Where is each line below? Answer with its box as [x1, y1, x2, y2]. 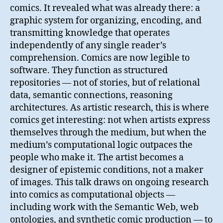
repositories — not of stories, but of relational [10, 77, 200, 89]
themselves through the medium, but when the [10, 127, 207, 138]
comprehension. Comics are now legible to [10, 52, 190, 64]
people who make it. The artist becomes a [10, 152, 184, 163]
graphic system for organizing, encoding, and [10, 15, 202, 26]
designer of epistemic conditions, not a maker [10, 164, 203, 176]
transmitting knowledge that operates [10, 27, 170, 39]
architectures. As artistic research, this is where [10, 102, 209, 113]
